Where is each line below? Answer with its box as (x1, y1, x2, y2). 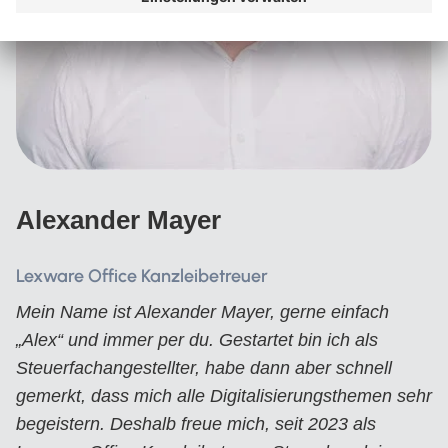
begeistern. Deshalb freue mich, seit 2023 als (16, 414, 376, 434)
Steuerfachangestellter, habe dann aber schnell (16, 358, 392, 378)
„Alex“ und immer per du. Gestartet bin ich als (16, 330, 378, 350)
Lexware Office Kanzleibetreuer (16, 265, 268, 287)
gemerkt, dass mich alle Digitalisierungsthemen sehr (16, 386, 432, 406)
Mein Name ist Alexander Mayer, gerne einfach (16, 302, 389, 322)
